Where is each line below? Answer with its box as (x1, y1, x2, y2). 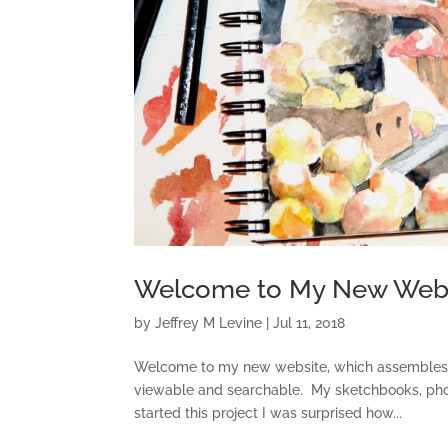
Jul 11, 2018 (273, 314, 346, 331)
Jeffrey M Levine (155, 314, 263, 331)
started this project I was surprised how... (134, 404, 403, 421)
